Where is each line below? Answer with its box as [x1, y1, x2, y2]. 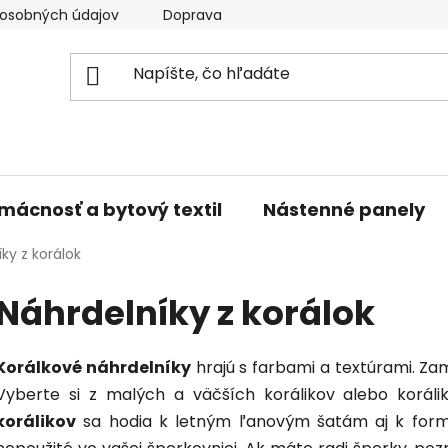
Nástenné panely [263, 196, 425, 222]
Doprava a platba [163, 5, 284, 25]
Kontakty [328, 5, 390, 25]
